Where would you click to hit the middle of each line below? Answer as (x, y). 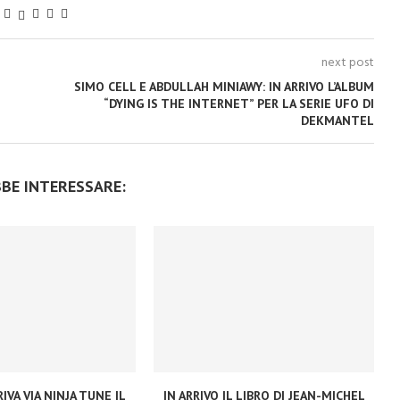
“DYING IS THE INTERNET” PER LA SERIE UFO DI (238, 104)
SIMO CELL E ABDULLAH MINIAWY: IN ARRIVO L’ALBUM (224, 87)
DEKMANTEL (337, 121)
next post (347, 63)
